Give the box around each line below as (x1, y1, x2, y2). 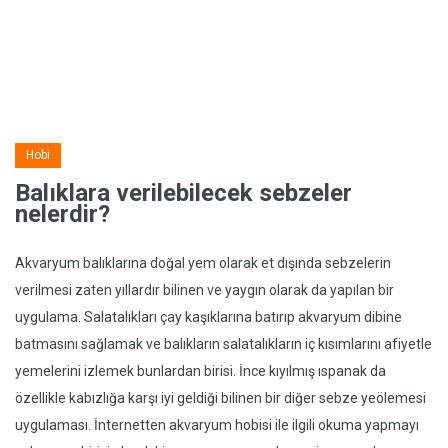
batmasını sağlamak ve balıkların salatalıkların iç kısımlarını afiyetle (15, 336, 432, 352)
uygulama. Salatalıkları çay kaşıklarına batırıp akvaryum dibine (15, 309, 402, 325)
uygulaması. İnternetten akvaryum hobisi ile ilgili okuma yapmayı (15, 417, 419, 433)
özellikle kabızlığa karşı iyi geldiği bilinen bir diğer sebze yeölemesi (15, 390, 426, 406)
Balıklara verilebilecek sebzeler (15, 179, 352, 207)
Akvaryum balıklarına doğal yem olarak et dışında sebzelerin (15, 255, 391, 271)
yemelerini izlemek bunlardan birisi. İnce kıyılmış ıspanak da (15, 363, 386, 379)
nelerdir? (15, 200, 110, 228)
